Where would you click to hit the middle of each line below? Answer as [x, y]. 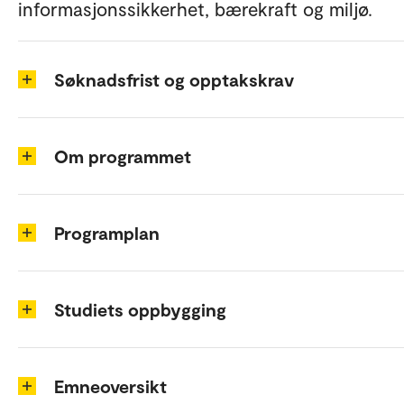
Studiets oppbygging [140, 309]
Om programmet [123, 156]
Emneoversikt [110, 386]
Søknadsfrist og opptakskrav [174, 79]
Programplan [107, 232]
